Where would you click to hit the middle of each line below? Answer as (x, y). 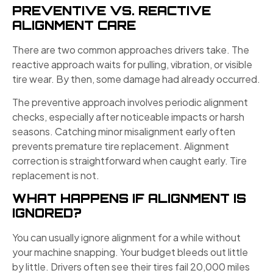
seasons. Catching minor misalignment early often (124, 132)
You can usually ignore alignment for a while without (126, 238)
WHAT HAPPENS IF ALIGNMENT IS (129, 199)
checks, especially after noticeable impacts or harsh (128, 117)
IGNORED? (47, 213)
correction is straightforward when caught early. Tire (129, 161)
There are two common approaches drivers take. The (131, 49)
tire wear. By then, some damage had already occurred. (136, 79)
